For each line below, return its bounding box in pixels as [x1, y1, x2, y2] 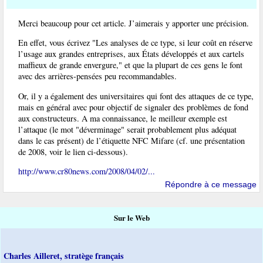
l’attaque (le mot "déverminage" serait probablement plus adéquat [18, 123, 237, 135]
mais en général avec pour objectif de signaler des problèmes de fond [18, 101, 248, 113]
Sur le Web [113, 212, 150, 224]
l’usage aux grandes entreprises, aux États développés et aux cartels [18, 48, 244, 60]
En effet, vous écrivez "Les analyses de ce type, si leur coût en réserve [18, 37, 252, 49]
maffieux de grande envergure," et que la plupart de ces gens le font [18, 59, 242, 71]
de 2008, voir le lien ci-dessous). [18, 146, 128, 157]
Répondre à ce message [165, 180, 257, 190]
